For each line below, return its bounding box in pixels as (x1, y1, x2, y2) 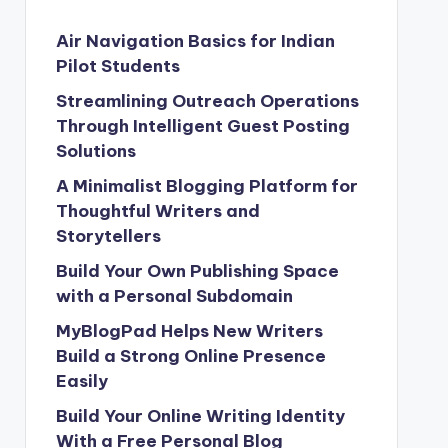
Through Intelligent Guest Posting (55, 115, 350, 137)
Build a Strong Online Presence (55, 345, 326, 367)
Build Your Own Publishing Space (55, 260, 339, 282)
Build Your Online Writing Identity (55, 405, 345, 427)
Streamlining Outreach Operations (55, 90, 359, 112)
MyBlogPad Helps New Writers (55, 320, 323, 342)
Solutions (55, 140, 136, 162)
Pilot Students (55, 55, 180, 77)
